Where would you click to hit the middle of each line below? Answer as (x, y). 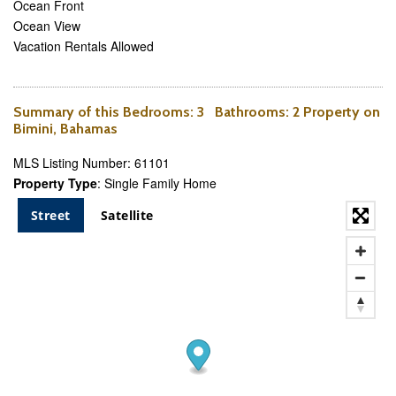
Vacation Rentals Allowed (84, 46)
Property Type (55, 183)
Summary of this (68, 112)
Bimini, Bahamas (65, 129)
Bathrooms (250, 112)
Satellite (127, 215)
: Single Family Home (157, 183)
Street (51, 215)
